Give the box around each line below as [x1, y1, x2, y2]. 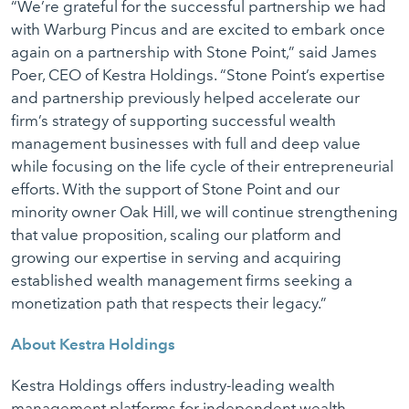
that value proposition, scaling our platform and [11, 225, 341, 244]
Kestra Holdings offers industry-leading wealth [11, 376, 335, 394]
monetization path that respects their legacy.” [11, 294, 327, 312]
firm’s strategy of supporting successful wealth [11, 111, 336, 130]
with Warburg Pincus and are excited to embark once [11, 20, 385, 38]
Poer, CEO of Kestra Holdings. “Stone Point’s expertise [11, 66, 385, 84]
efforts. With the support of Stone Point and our [11, 180, 340, 198]
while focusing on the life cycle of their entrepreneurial [11, 157, 393, 175]
